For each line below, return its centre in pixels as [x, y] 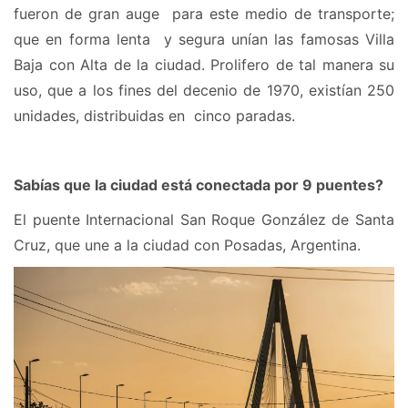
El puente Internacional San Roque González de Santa [204, 220]
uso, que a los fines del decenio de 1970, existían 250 [204, 91]
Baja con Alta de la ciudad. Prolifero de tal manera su [204, 65]
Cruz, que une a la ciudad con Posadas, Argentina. [187, 245]
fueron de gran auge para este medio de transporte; [204, 14]
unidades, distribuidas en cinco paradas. [154, 116]
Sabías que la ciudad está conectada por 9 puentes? [199, 185]
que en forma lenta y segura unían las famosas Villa [204, 40]
